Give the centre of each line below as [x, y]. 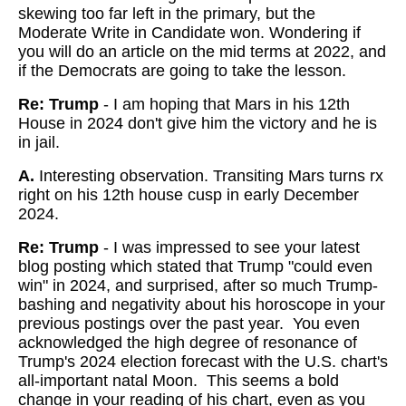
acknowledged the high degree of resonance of [188, 343]
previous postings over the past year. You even [189, 324]
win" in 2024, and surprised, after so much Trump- [198, 285]
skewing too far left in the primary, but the [167, 14]
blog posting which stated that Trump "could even [195, 266]
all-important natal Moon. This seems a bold [179, 381]
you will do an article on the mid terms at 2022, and [202, 52]
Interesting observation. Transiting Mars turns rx [209, 176]
